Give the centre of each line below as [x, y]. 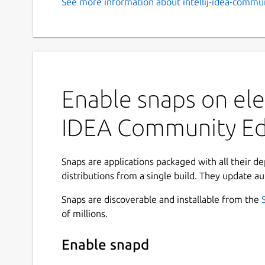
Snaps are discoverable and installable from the [161, 199]
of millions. [85, 213]
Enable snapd [105, 245]
